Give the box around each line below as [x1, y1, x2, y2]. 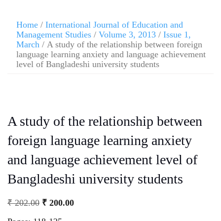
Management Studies [16, 30, 91, 39]
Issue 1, [163, 30, 191, 39]
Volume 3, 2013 [99, 30, 156, 39]
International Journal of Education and [45, 20, 183, 30]
